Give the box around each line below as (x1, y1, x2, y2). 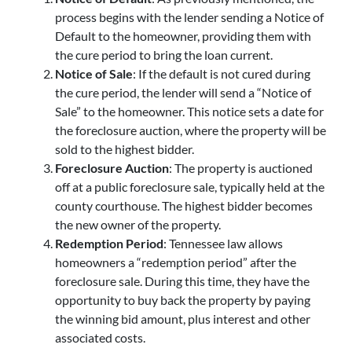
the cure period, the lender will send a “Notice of (55, 84, 311, 100)
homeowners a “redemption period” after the (55, 254, 296, 269)
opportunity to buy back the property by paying (55, 291, 310, 307)
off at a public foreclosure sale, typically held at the (55, 178, 324, 194)
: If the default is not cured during (133, 65, 310, 81)
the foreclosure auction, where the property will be (55, 122, 326, 137)
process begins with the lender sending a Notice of (55, 9, 324, 24)
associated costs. (55, 329, 145, 345)
